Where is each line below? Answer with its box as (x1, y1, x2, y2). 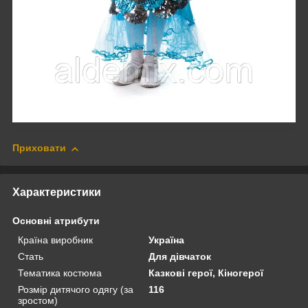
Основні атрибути (12, 215, 100, 227)
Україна (148, 234, 185, 246)
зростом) (18, 295, 58, 307)
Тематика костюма (18, 267, 102, 279)
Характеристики (12, 186, 101, 199)
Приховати (12, 142, 66, 154)
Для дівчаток (148, 251, 212, 263)
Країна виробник (18, 234, 93, 246)
